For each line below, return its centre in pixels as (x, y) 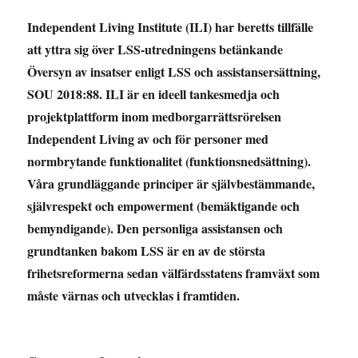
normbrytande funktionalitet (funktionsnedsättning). (169, 161)
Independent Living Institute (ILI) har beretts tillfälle (171, 26)
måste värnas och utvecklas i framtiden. (134, 295)
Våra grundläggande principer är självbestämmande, (171, 183)
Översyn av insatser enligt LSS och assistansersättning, (174, 71)
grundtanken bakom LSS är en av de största (147, 250)
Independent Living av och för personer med (148, 138)
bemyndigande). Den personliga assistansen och (155, 228)
